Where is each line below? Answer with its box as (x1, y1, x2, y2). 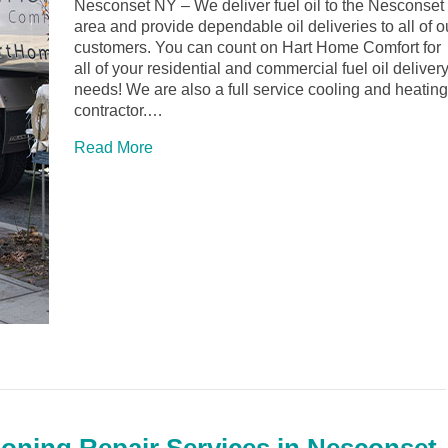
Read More (74, 139, 153, 157)
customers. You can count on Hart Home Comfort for (74, 39, 441, 57)
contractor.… (74, 102, 163, 120)
